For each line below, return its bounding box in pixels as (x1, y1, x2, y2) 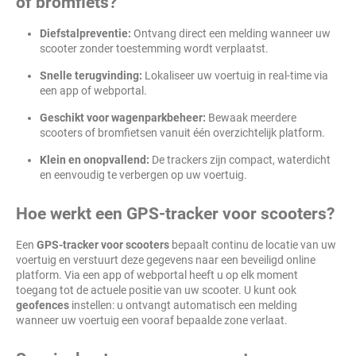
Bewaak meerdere (206, 111, 296, 124)
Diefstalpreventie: (40, 27, 131, 40)
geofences (16, 299, 69, 311)
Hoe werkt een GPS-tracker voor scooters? (16, 204, 335, 223)
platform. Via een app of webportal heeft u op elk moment (16, 269, 298, 281)
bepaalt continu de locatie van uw (169, 238, 336, 251)
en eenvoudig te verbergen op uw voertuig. (40, 168, 247, 181)
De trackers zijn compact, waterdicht (149, 153, 331, 166)
